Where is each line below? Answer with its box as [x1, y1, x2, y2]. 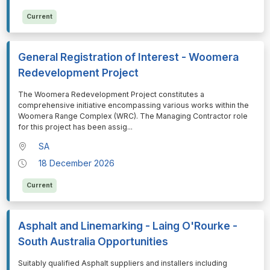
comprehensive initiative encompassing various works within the [17, 100, 249, 110]
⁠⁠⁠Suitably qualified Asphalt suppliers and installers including [17, 258, 227, 268]
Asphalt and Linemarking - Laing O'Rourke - [17, 219, 237, 232]
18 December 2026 [39, 157, 115, 168]
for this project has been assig [17, 122, 127, 131]
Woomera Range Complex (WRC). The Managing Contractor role [17, 111, 248, 121]
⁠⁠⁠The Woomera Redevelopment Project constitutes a [17, 89, 204, 99]
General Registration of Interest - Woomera [17, 50, 239, 63]
